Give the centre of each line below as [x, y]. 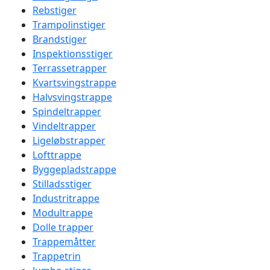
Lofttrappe [57, 155]
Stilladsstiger [62, 184]
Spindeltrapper [67, 111]
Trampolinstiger [69, 25]
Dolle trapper [63, 227]
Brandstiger [60, 39]
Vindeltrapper [64, 126]
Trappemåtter [64, 242]
